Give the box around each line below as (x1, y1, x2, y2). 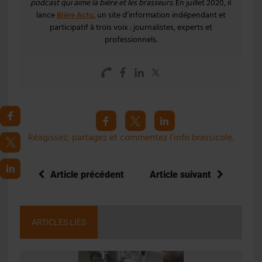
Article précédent (50, 169, 125, 181)
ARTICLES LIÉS (31, 218, 86, 227)
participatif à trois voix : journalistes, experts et (49, 22, 212, 34)
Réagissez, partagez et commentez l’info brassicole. (27, 131, 234, 144)
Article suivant (150, 169, 212, 181)
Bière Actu (56, 9, 94, 22)
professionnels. (104, 34, 157, 46)
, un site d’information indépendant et (93, 9, 226, 22)
